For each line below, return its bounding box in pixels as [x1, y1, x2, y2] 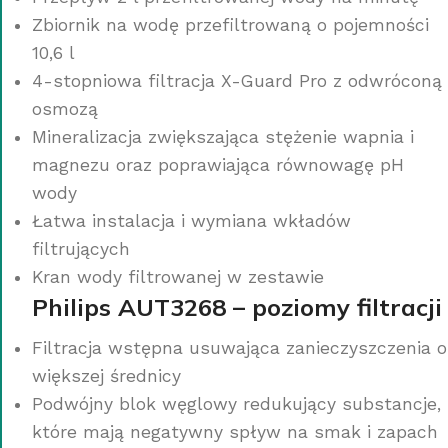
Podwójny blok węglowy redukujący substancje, [32, 393, 441, 414]
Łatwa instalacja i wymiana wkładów [32, 210, 351, 231]
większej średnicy [32, 365, 181, 386]
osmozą [32, 98, 98, 119]
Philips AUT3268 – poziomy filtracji [32, 291, 442, 322]
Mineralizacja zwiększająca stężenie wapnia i [32, 126, 414, 147]
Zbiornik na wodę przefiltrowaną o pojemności [32, 14, 429, 35]
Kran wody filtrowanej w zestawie [32, 266, 324, 287]
